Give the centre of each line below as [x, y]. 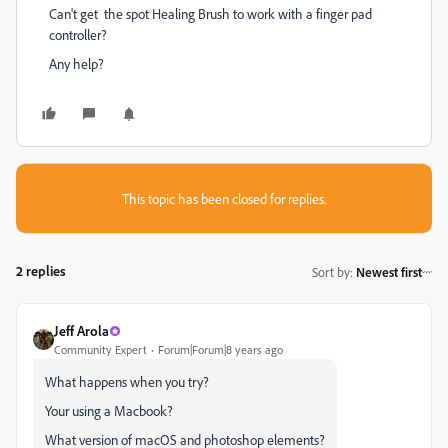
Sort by [331, 271]
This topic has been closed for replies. [224, 198]
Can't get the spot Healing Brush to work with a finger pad [210, 13]
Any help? [76, 63]
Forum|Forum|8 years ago [220, 349]
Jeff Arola [81, 330]
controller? [78, 34]
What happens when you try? [127, 381]
